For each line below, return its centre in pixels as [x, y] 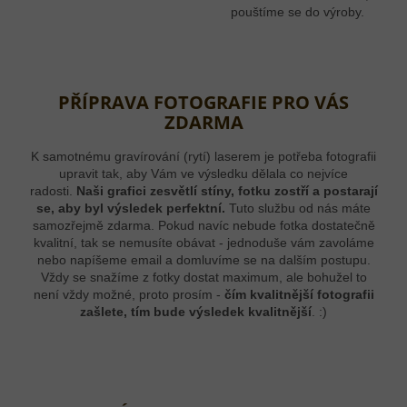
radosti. [53, 190]
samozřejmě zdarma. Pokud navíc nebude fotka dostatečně [203, 225]
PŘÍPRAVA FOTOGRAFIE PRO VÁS [203, 103]
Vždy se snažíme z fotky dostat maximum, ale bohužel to [203, 277]
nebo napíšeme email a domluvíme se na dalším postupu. [203, 259]
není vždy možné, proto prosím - [129, 294]
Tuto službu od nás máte [298, 208]
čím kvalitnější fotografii [299, 294]
